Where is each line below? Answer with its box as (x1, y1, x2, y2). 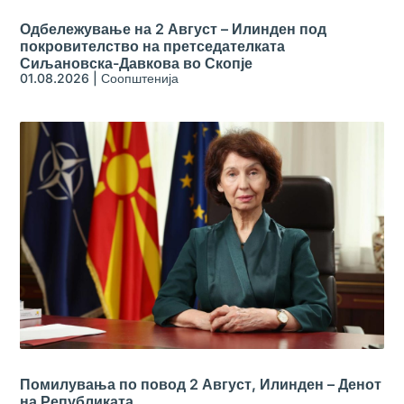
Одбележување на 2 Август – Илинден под (20, 20, 327, 39)
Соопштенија (101, 70, 179, 87)
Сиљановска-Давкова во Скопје (20, 54, 253, 73)
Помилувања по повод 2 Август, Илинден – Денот (20, 375, 382, 394)
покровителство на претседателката (20, 37, 286, 56)
